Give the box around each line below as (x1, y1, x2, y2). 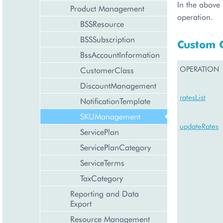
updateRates (180, 121, 219, 131)
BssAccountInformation (80, 49, 160, 60)
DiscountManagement (80, 80, 156, 91)
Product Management (70, 3, 144, 13)
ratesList (180, 93, 206, 102)
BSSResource (80, 18, 124, 29)
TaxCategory (80, 173, 123, 183)
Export (70, 198, 92, 209)
